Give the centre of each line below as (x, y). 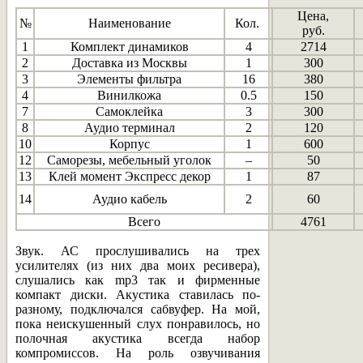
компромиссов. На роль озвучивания (138, 352)
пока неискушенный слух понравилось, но (138, 323)
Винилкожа (129, 95)
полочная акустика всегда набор (138, 338)
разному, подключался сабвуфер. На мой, (138, 309)
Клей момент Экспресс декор (129, 176)
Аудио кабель (129, 199)
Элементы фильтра (129, 79)
